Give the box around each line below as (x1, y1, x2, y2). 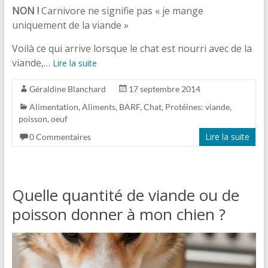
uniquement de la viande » (11, 19, 129, 32)
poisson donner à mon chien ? (11, 203, 226, 226)
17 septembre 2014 (128, 84, 200, 95)
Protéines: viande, (165, 102, 232, 112)
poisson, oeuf (18, 114, 68, 124)
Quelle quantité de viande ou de (11, 184, 239, 206)
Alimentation (29, 102, 78, 112)
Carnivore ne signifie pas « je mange (38, 4, 203, 18)
